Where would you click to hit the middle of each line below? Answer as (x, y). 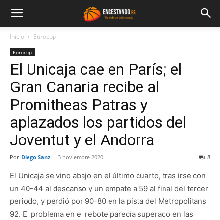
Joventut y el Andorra (82, 140)
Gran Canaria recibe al (84, 87)
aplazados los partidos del (98, 122)
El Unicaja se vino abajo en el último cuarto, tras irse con (108, 176)
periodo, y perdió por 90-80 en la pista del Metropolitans (108, 201)
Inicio (17, 37)
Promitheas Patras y (79, 105)
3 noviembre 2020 (81, 157)
